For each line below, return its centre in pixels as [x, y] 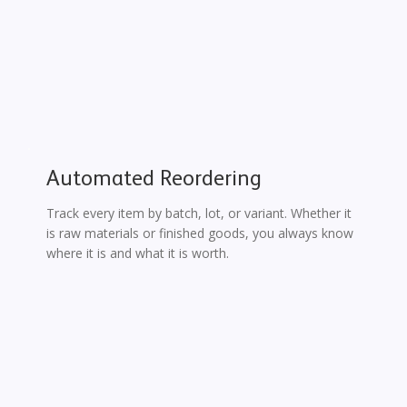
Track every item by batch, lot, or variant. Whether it [199, 213]
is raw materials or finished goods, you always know [199, 233]
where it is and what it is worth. [137, 253]
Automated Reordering [154, 180]
